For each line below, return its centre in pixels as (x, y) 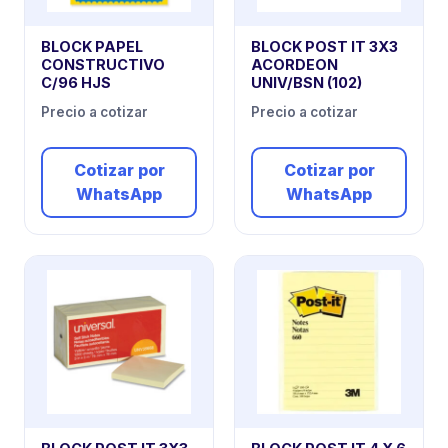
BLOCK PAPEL (92, 47)
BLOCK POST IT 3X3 (324, 47)
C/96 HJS (76, 83)
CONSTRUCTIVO (103, 65)
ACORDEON (294, 65)
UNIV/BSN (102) (306, 83)
